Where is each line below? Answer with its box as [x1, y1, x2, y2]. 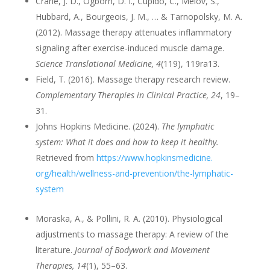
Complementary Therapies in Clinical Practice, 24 [35, 89, 221, 101]
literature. [35, 243, 75, 256]
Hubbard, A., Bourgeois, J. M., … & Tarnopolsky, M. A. [35, 10, 242, 22]
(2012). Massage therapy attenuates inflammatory [35, 26, 231, 38]
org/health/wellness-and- [35, 167, 133, 179]
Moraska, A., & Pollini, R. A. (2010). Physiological [35, 212, 222, 224]
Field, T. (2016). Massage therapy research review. [35, 73, 230, 85]
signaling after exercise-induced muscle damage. [35, 42, 224, 54]
